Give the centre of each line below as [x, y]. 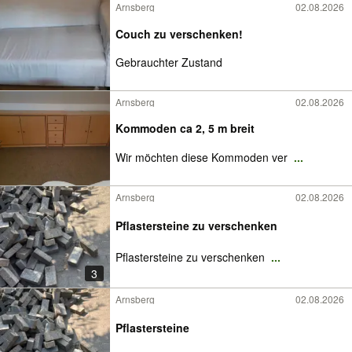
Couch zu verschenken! [179, 33]
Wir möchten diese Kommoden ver [203, 157]
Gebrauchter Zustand [169, 62]
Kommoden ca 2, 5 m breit [217, 128]
